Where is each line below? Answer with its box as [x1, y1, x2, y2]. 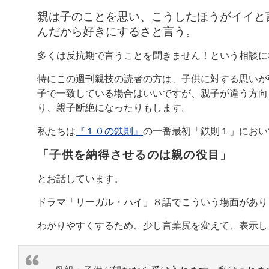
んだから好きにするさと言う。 [37, 25, 197, 38]
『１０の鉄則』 [76, 125, 143, 136]
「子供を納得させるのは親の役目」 [37, 148, 232, 161]
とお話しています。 [37, 173, 124, 184]
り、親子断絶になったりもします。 [37, 102, 191, 113]
